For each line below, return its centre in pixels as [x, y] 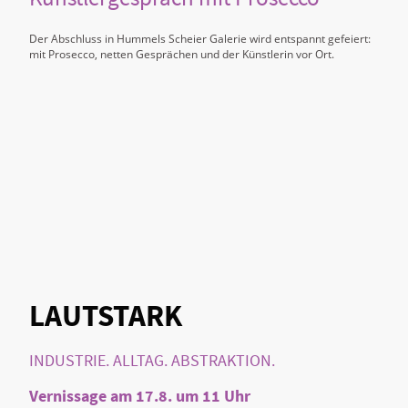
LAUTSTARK [106, 316]
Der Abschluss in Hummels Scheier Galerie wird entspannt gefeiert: [200, 38]
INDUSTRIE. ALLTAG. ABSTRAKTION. [152, 360]
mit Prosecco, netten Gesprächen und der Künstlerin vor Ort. [182, 54]
